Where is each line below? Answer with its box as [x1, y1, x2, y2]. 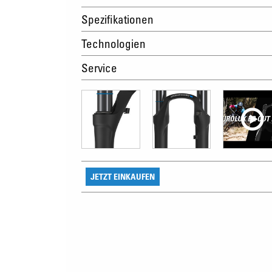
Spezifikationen [81, 12, 154, 26]
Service [81, 61, 117, 75]
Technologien [81, 36, 146, 50]
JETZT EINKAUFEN [90, 171, 155, 182]
